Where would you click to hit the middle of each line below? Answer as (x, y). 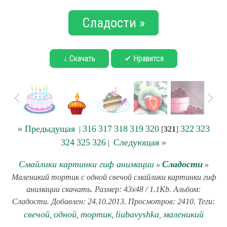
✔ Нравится (144, 59)
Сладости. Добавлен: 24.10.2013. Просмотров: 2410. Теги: (113, 201)
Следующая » (140, 142)
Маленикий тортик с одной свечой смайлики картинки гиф (113, 177)
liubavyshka (137, 214)
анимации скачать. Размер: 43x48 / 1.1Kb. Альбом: (113, 189)
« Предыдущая (46, 129)
